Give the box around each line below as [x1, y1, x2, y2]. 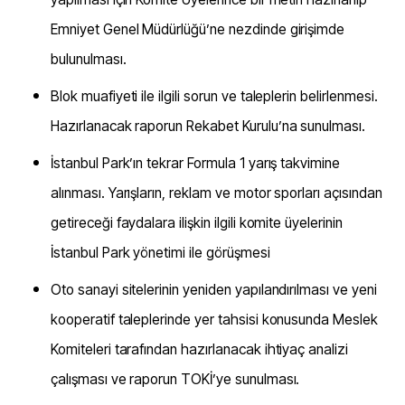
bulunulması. [51, 51, 127, 69]
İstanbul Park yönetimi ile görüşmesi [51, 244, 270, 262]
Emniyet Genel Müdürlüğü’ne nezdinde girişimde [51, 21, 345, 39]
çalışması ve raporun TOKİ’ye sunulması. [51, 371, 300, 389]
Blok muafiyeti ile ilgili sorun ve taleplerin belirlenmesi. [51, 88, 378, 106]
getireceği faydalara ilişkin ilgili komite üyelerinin [51, 214, 343, 232]
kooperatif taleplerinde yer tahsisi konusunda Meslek [51, 311, 378, 329]
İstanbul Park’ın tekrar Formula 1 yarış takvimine [51, 155, 341, 173]
